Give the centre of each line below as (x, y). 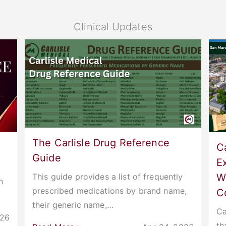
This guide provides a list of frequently (108, 177)
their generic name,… (73, 205)
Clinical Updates (113, 27)
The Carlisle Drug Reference (101, 143)
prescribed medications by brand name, (110, 191)
